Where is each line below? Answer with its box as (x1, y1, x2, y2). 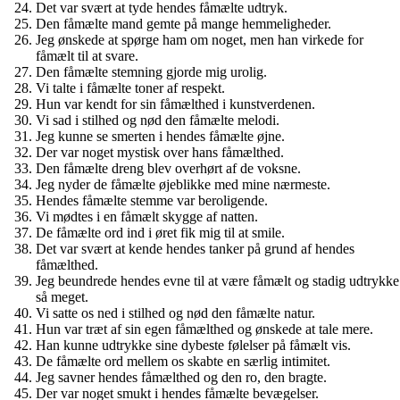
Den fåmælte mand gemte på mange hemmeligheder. (36, 15, 331, 31)
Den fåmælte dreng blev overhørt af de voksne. (36, 160, 301, 176)
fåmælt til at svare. (36, 47, 138, 63)
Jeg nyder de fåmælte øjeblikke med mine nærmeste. (36, 176, 330, 192)
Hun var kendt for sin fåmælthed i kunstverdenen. (36, 96, 315, 112)
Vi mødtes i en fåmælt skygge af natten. (36, 208, 258, 224)
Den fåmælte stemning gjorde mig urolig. (36, 63, 267, 79)
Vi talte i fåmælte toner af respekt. (36, 79, 225, 96)
